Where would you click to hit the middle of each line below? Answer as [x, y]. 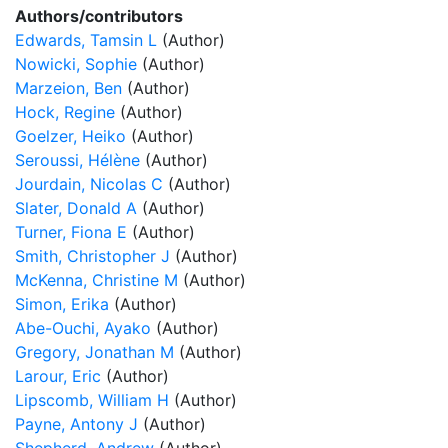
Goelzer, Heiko [70, 136]
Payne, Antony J [76, 424]
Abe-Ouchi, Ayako [83, 328]
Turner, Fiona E [71, 232]
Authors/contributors [99, 16]
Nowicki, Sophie [76, 64]
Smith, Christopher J [92, 256]
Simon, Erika [62, 304]
